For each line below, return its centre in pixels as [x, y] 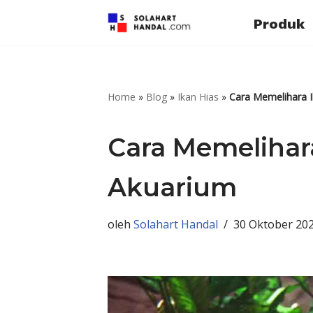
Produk [279, 23]
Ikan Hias [198, 96]
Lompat [34, 39]
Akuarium [172, 187]
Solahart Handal [176, 224]
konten [32, 78]
